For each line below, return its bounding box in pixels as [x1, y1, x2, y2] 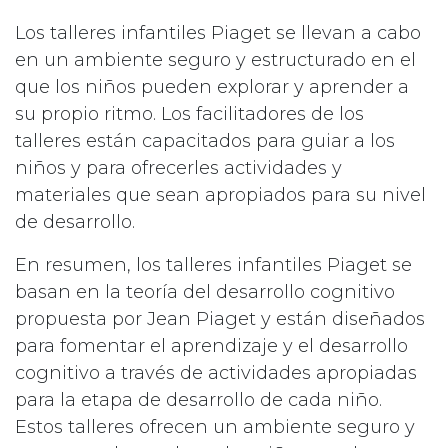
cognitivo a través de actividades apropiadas [15, 362, 417, 385]
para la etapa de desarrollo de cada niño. [15, 389, 382, 412]
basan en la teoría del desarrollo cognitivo [15, 281, 395, 304]
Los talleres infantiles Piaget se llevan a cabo [15, 22, 421, 45]
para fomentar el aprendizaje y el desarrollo [15, 335, 408, 358]
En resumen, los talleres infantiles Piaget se [15, 254, 412, 277]
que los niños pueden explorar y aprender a [15, 76, 409, 99]
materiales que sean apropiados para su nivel [15, 184, 426, 207]
